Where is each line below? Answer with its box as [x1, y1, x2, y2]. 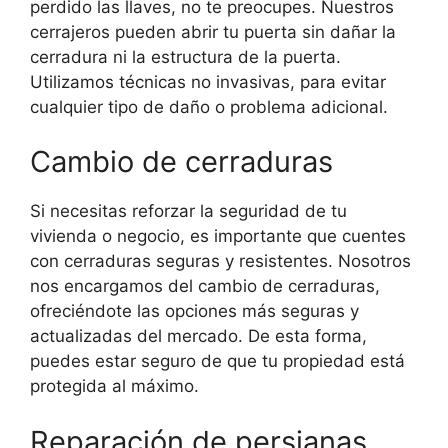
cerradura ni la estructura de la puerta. [30, 46, 341, 67]
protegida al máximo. [30, 376, 199, 397]
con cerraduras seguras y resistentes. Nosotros [30, 251, 411, 272]
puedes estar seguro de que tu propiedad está [30, 351, 405, 372]
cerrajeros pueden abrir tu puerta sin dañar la [30, 21, 396, 42]
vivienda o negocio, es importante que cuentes [30, 226, 406, 247]
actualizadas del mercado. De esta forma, [30, 326, 367, 347]
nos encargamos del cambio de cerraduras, [30, 276, 380, 297]
